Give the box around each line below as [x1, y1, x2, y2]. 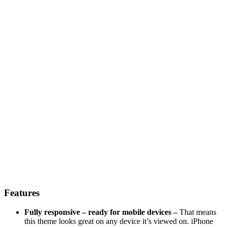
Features [4, 187, 40, 198]
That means [179, 208, 216, 217]
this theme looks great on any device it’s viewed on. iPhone [24, 217, 213, 226]
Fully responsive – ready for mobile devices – [24, 208, 179, 217]
